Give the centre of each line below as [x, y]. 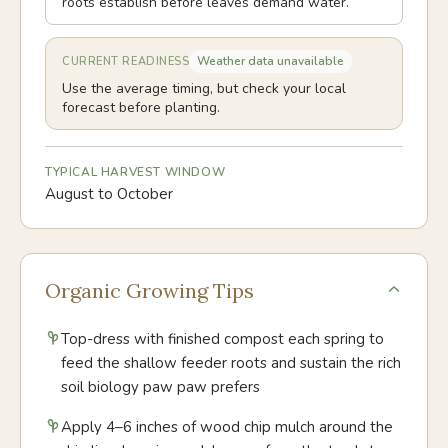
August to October [109, 194]
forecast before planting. [141, 107]
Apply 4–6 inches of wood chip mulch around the [227, 427]
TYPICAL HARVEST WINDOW [135, 172]
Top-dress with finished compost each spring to [222, 339]
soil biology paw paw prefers [160, 387]
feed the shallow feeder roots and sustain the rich [231, 363]
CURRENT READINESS [126, 61]
